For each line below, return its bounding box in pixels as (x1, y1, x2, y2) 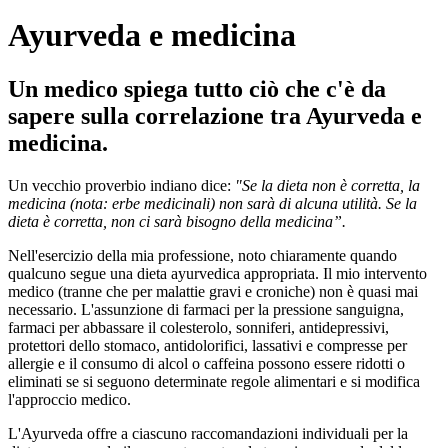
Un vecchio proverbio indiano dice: (8, 176, 235, 194)
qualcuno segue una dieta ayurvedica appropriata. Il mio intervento (8, 264, 427, 282)
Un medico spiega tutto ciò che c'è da (8, 75, 386, 102)
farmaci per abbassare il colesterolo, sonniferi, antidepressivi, (8, 318, 389, 336)
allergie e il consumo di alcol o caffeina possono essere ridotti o (8, 354, 405, 372)
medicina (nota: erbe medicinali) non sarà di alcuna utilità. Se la (8, 194, 417, 212)
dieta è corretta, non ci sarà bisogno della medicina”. (8, 212, 346, 230)
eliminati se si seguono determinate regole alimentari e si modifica (8, 372, 420, 390)
